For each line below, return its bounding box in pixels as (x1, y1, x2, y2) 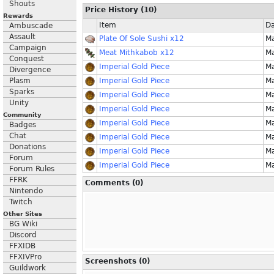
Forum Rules (9, 165, 54, 173)
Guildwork (9, 264, 46, 272)
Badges (9, 120, 36, 129)
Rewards (3, 12, 33, 19)
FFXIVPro (9, 253, 42, 261)
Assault (9, 32, 35, 41)
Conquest (9, 54, 44, 63)
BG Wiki (9, 220, 37, 228)
